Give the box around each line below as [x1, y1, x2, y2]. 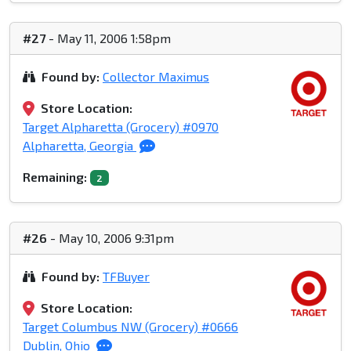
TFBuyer [103, 269, 150, 284]
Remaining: [23, 169, 87, 185]
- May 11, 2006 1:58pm [45, 31, 171, 46]
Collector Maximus [103, 69, 209, 85]
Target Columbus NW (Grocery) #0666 [23, 319, 238, 335]
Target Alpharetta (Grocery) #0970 [23, 119, 219, 135]
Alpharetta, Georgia [23, 138, 136, 154]
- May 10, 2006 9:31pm [47, 230, 174, 246]
